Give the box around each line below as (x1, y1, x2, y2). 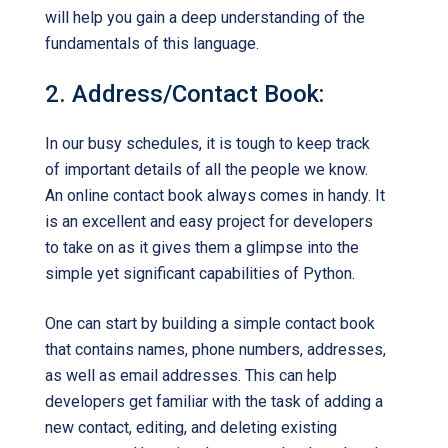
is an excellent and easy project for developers (45, 212, 373, 231)
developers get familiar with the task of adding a (45, 392, 383, 411)
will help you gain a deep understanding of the (45, 8, 365, 27)
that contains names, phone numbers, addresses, (45, 340, 386, 359)
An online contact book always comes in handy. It (45, 186, 385, 205)
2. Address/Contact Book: (45, 80, 324, 108)
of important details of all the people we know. (45, 160, 368, 179)
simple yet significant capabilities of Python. (45, 264, 355, 283)
